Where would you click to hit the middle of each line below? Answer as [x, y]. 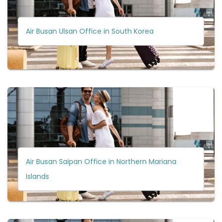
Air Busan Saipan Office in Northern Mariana [101, 161]
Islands [37, 176]
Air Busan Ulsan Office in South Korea [89, 31]
